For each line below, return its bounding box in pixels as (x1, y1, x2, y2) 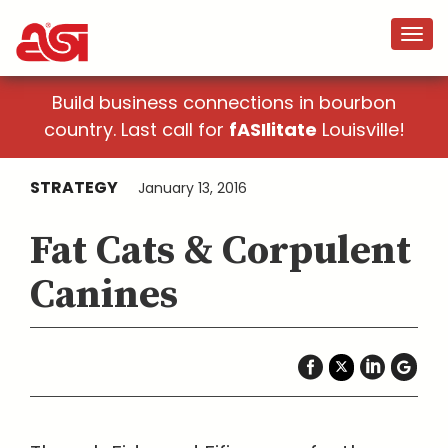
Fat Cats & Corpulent (30, 226, 411, 276)
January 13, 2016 (138, 178, 247, 198)
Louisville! (316, 117, 405, 142)
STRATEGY (30, 176, 118, 199)
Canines (30, 270, 178, 320)
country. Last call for (43, 117, 229, 142)
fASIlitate (228, 117, 317, 142)
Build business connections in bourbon (52, 90, 396, 115)
